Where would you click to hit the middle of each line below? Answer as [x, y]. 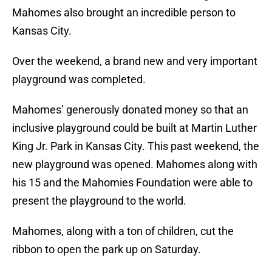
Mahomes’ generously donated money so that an [130, 110]
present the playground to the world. [99, 201]
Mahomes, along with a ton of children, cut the [123, 231]
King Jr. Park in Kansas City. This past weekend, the [136, 146]
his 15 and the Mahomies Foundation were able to [132, 183]
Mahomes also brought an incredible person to [124, 13]
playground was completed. [79, 80]
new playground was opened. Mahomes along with [135, 165]
